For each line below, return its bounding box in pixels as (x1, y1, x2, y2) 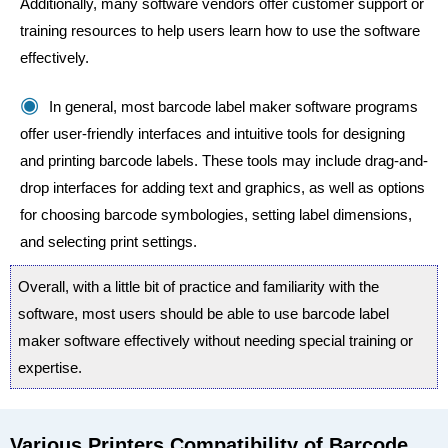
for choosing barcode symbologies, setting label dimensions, (20, 206, 412, 223)
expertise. (18, 359, 82, 376)
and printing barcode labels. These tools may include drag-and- (20, 152, 428, 169)
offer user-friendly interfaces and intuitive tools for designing (20, 125, 405, 142)
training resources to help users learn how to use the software (20, 22, 420, 39)
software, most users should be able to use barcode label (18, 305, 389, 322)
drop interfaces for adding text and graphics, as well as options (20, 179, 425, 196)
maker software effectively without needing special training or (18, 332, 413, 349)
